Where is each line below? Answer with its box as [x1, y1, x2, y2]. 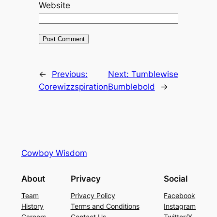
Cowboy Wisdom [21, 148, 87, 158]
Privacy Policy [70, 191, 115, 200]
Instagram [164, 202, 196, 211]
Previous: [51, 69, 88, 79]
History [21, 202, 44, 211]
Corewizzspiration [38, 81, 108, 92]
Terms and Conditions [70, 202, 139, 211]
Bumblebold [108, 81, 155, 92]
